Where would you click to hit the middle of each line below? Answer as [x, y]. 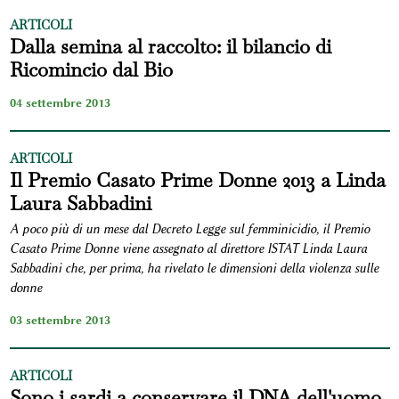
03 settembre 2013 [60, 320]
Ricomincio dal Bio [91, 70]
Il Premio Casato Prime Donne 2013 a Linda [197, 180]
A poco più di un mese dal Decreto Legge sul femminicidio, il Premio [189, 230]
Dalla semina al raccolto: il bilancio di [170, 47]
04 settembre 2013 [60, 103]
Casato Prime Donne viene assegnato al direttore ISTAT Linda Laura [188, 249]
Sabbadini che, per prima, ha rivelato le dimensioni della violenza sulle [194, 269]
